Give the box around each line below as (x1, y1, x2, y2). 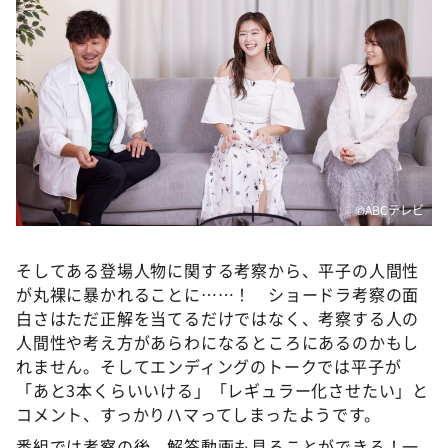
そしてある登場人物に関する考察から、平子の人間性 (16, 258, 420, 282)
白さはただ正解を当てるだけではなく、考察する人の (16, 306, 420, 330)
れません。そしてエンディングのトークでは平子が (16, 354, 402, 378)
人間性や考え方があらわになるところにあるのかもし (16, 330, 420, 354)
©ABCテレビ (355, 201, 424, 218)
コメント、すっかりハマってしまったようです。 (16, 402, 381, 426)
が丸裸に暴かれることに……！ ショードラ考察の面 (16, 282, 420, 306)
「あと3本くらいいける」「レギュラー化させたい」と (16, 378, 429, 402)
